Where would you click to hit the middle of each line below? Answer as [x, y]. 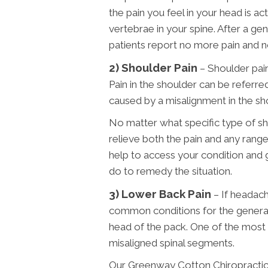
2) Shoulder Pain [153, 67]
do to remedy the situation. [170, 171]
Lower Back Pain [166, 194]
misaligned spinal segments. [172, 243]
